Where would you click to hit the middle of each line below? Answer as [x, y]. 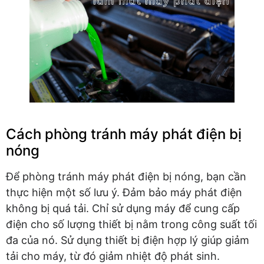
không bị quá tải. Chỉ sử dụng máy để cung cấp [123, 208]
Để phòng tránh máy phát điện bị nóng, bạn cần [126, 176]
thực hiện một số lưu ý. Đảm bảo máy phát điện [124, 192]
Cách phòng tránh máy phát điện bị [124, 134]
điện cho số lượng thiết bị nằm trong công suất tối [131, 224]
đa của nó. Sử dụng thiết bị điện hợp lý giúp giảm [128, 240]
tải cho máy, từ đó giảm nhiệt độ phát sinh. [113, 256]
